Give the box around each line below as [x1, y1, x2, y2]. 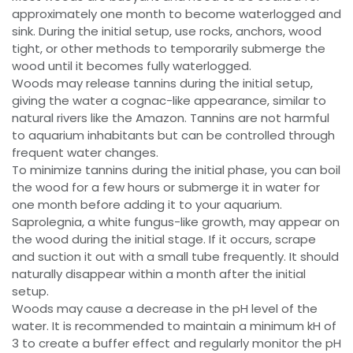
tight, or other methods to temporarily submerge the [12, 40, 325, 57]
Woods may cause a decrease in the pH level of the [12, 300, 318, 317]
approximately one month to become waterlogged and [12, 6, 341, 22]
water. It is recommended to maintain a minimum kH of [12, 318, 336, 334]
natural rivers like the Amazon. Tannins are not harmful [12, 110, 329, 126]
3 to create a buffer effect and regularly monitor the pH [12, 335, 341, 351]
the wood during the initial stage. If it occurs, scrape [12, 231, 316, 247]
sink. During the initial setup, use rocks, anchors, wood [12, 23, 321, 39]
